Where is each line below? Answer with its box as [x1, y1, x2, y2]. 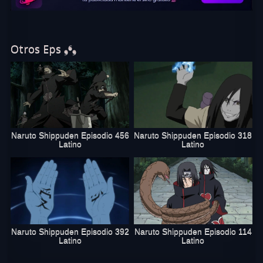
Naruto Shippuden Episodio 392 [11, 227, 129, 236]
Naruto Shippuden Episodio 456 [11, 131, 129, 140]
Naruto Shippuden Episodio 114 [134, 227, 252, 236]
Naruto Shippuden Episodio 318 [134, 131, 252, 140]
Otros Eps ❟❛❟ [11, 42, 77, 56]
